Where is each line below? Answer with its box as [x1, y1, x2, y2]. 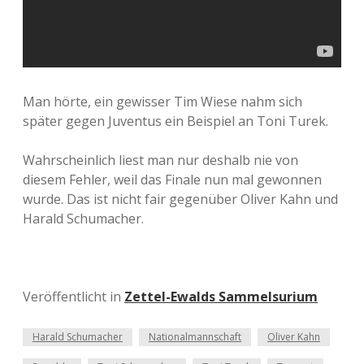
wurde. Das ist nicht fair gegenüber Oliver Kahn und [23, 190, 338, 208]
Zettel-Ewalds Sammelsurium [124, 288, 318, 305]
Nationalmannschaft [149, 330, 241, 344]
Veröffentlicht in [23, 288, 124, 305]
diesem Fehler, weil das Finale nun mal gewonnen [23, 171, 322, 188]
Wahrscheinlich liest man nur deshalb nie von [23, 151, 298, 169]
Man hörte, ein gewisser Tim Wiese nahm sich [23, 93, 302, 110]
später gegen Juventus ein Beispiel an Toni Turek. [23, 112, 328, 130]
